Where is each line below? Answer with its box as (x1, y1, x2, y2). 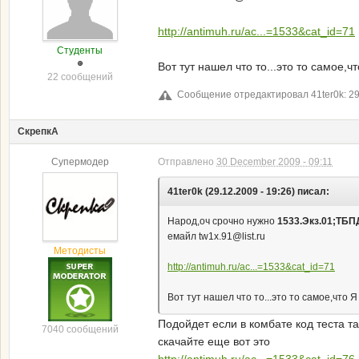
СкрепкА (18, 126, 58, 137)
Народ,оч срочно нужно (167, 216, 277, 227)
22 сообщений (46, 71, 113, 83)
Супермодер (50, 156, 109, 167)
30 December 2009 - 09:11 (216, 156, 333, 167)
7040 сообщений (41, 323, 119, 335)
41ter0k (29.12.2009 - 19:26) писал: (167, 186, 329, 197)
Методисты (54, 244, 106, 256)
